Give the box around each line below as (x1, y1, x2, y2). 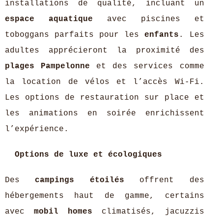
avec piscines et (92, 15, 204, 24)
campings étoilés (35, 176, 124, 185)
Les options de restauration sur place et (5, 93, 204, 102)
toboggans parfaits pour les (5, 30, 145, 39)
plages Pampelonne (5, 62, 90, 71)
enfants (144, 30, 179, 39)
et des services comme (90, 62, 204, 71)
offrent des (124, 176, 204, 185)
